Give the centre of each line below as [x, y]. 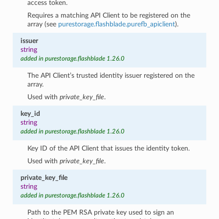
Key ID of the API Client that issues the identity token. [109, 148]
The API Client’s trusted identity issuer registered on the [111, 75]
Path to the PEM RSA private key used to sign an [101, 212]
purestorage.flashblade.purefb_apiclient [117, 24]
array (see [43, 24]
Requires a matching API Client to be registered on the [109, 15]
